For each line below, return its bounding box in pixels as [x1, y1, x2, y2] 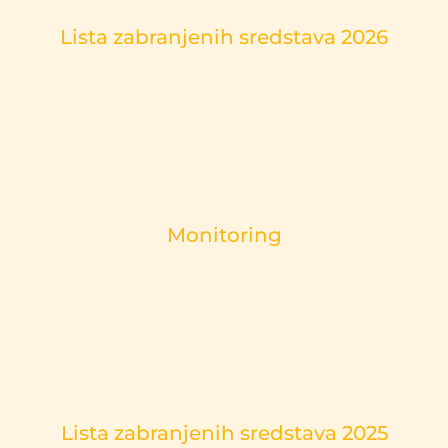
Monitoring [166, 223, 282, 247]
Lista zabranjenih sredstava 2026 [60, 25, 388, 49]
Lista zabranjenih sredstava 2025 [60, 421, 388, 445]
